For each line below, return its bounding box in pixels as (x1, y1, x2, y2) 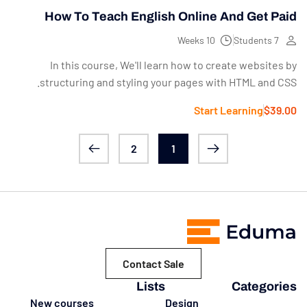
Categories (232, 279, 297, 293)
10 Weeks (206, 34, 215, 46)
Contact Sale (123, 256, 184, 270)
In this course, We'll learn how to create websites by (50, 58, 297, 71)
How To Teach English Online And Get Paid (45, 9, 297, 23)
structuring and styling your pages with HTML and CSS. (40, 75, 297, 88)
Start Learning (194, 103, 263, 116)
